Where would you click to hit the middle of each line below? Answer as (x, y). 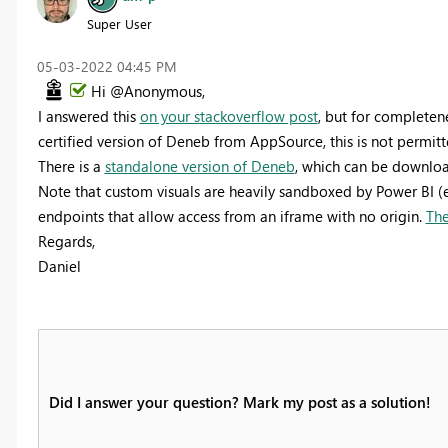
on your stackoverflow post (228, 115)
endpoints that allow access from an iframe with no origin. (231, 215)
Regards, (66, 240)
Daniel (59, 265)
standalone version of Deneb (199, 165)
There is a (71, 165)
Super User (119, 23)
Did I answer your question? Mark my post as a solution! (239, 401)
